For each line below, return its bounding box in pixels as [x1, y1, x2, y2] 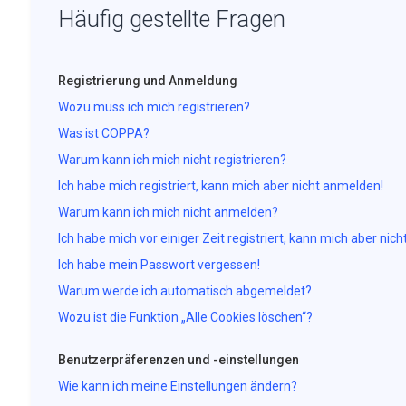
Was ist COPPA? [57, 126, 150, 140]
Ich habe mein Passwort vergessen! [57, 257, 260, 272]
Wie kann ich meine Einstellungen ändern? [57, 379, 297, 393]
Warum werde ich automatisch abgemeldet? [57, 284, 312, 298]
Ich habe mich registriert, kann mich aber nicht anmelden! [57, 179, 383, 193]
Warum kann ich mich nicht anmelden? [57, 205, 278, 219]
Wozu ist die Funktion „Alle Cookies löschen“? [57, 310, 313, 324]
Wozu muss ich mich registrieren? [57, 100, 250, 114]
